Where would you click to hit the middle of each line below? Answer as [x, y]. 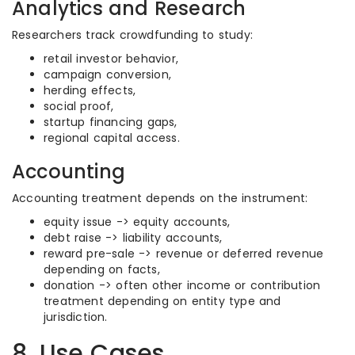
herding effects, [90, 90]
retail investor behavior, [111, 59]
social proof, [79, 106]
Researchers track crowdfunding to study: [132, 35]
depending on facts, [102, 269]
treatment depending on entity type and [162, 301]
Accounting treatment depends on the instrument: [160, 198]
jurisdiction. [76, 317]
